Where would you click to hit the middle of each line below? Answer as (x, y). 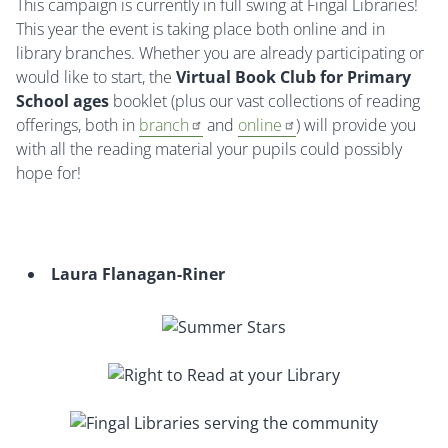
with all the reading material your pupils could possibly (209, 149)
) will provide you (356, 125)
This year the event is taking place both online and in (200, 29)
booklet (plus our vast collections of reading (266, 101)
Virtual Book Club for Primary (293, 77)
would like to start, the (96, 77)
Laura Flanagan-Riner (138, 274)
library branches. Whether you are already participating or (220, 53)
